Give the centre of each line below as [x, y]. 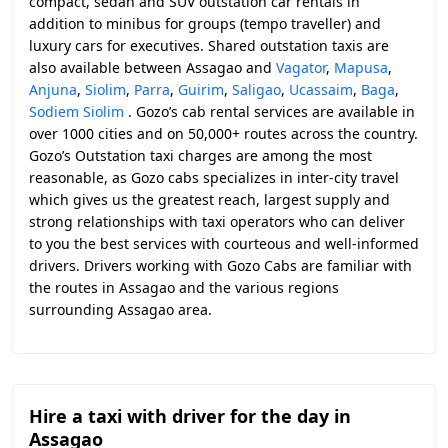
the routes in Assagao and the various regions [184, 287]
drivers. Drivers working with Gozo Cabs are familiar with [220, 265]
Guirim [201, 89]
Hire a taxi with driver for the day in [190, 416]
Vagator [301, 67]
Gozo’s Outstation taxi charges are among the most [200, 155]
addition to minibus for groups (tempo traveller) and [205, 23]
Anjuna [53, 89]
